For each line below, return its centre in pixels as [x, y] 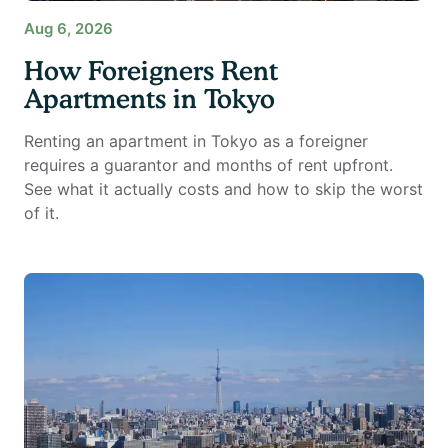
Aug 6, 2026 [68, 29]
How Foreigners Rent [151, 71]
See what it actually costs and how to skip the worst [223, 189]
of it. [41, 213]
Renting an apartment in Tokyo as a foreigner [196, 141]
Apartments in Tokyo [149, 99]
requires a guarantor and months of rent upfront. [208, 165]
